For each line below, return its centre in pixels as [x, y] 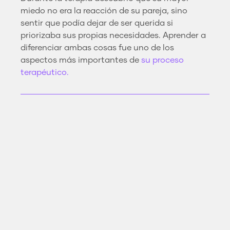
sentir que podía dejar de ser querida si [97, 23]
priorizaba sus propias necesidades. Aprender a [113, 35]
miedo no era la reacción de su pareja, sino [104, 11]
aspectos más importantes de [81, 60]
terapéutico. [45, 72]
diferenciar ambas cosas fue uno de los [97, 47]
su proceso [162, 60]
